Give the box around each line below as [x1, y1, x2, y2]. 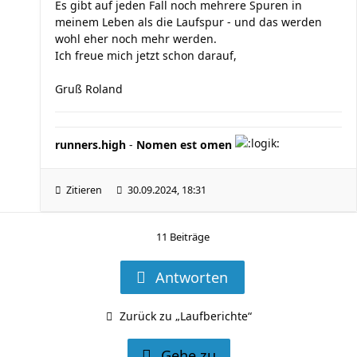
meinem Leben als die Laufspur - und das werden [55, 14, 322, 29]
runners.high [55, 137, 126, 152]
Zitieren [66, 183, 102, 197]
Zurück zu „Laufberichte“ [119, 308, 252, 324]
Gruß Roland [55, 81, 123, 96]
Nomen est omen [136, 137, 232, 152]
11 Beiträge [155, 229, 210, 244]
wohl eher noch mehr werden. [55, 31, 217, 46]
